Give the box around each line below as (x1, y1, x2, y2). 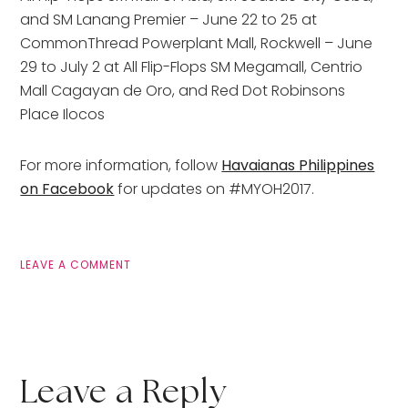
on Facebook (20, 178, 115, 200)
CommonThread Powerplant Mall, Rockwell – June (20, 33, 373, 55)
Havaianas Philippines (221, 155, 375, 177)
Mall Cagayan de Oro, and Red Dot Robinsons (20, 80, 346, 102)
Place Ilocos (20, 104, 106, 126)
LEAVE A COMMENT (20, 257, 132, 273)
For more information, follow (20, 155, 222, 177)
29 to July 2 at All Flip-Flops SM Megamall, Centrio (20, 56, 363, 78)
